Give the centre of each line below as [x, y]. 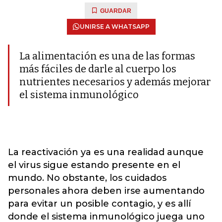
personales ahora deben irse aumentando [106, 191]
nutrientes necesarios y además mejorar [115, 82]
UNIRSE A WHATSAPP [114, 27]
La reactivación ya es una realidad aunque [106, 152]
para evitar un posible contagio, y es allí [99, 204]
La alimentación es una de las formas [107, 56]
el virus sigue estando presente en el [94, 165]
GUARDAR [116, 11]
